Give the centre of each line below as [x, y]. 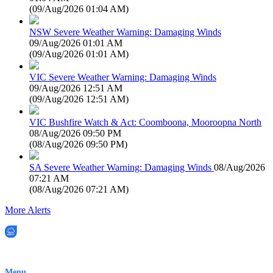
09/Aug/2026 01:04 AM [79, 9]
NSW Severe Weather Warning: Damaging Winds [125, 32]
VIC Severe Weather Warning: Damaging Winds [123, 77]
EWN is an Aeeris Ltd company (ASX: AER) [83, 254]
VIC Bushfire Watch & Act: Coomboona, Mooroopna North [145, 122]
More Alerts [28, 210]
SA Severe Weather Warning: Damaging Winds [120, 167]
